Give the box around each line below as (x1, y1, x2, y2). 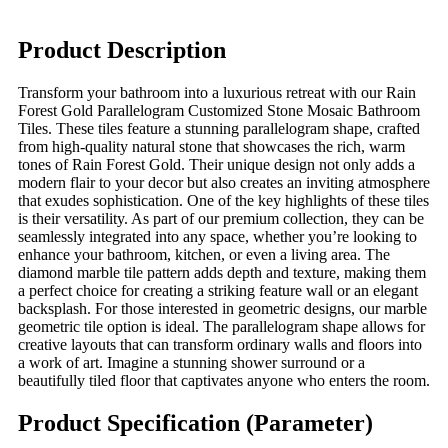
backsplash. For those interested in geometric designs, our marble (18, 299, 427, 317)
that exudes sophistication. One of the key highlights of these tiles (18, 191, 429, 209)
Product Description (18, 36, 226, 63)
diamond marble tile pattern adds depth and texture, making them (18, 263, 426, 281)
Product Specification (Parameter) (18, 409, 373, 436)
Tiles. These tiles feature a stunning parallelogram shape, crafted (18, 119, 420, 137)
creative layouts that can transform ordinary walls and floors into (18, 335, 422, 353)
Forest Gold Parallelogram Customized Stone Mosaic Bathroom (18, 101, 420, 119)
